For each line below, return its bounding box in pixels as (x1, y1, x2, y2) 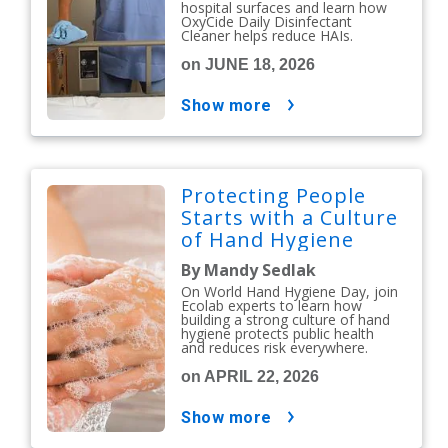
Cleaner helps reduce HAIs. (181, 26, 354, 45)
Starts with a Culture (181, 204, 399, 231)
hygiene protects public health (181, 324, 375, 343)
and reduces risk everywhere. (181, 338, 369, 357)
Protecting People (181, 182, 367, 209)
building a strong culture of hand (181, 310, 391, 329)
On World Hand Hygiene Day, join (181, 282, 399, 301)
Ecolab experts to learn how (181, 296, 363, 315)
